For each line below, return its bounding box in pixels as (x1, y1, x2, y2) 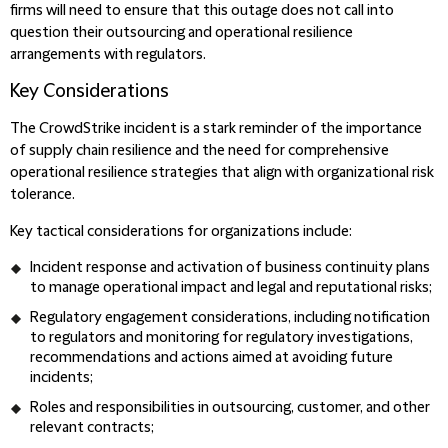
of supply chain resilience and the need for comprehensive (10, 143, 389, 159)
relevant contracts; (30, 420, 154, 436)
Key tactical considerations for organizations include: (10, 224, 352, 240)
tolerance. (10, 187, 75, 203)
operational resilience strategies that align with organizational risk (10, 165, 434, 181)
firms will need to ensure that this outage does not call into (10, 3, 394, 19)
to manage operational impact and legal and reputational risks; (30, 280, 432, 296)
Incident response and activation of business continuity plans (30, 260, 430, 276)
